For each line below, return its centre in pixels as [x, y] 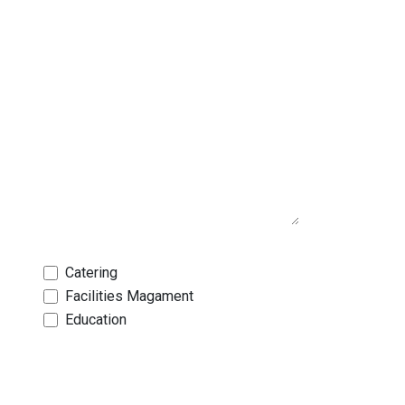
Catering [91, 273]
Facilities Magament [129, 296]
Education [95, 320]
